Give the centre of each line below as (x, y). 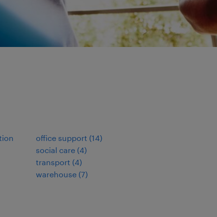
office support (62, 138)
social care (55, 150)
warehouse (56, 174)
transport (53, 162)
